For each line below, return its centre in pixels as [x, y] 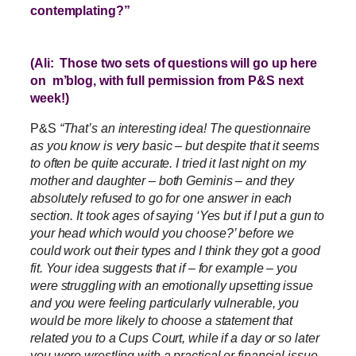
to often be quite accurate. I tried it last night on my [168, 163]
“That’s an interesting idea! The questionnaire [185, 128]
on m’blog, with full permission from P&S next [167, 80]
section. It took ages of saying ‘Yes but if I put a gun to [178, 216]
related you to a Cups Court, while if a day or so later [175, 338]
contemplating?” [83, 10]
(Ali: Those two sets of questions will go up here [174, 62]
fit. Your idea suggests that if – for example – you [164, 268]
